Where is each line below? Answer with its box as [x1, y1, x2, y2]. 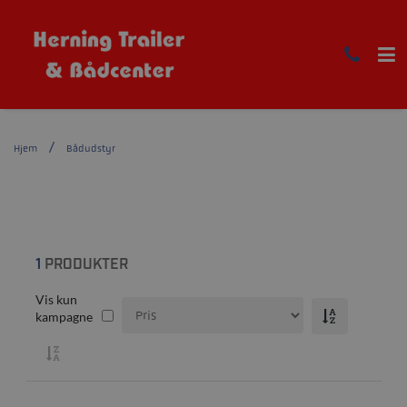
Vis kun [35, 292, 77, 307]
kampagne [35, 309, 93, 324]
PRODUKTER [40, 255, 128, 274]
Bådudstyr [66, 142, 115, 154]
